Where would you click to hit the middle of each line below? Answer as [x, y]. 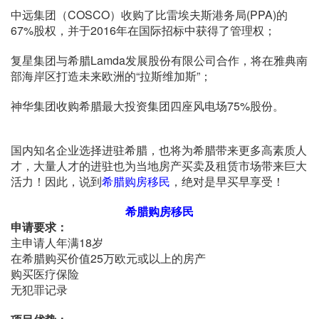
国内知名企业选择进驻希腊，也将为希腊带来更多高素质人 [159, 150]
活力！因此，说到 [56, 181]
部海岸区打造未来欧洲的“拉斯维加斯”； [111, 75]
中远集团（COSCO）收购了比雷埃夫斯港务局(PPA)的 [149, 14]
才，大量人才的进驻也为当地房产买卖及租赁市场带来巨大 [159, 165]
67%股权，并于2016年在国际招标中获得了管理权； [143, 30]
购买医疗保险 [45, 273]
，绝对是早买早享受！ [227, 181]
